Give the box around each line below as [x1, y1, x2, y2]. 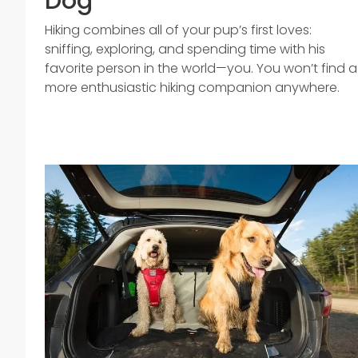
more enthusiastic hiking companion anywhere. [45, 78, 340, 97]
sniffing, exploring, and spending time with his [45, 40, 325, 58]
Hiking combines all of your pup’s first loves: [45, 21, 312, 39]
